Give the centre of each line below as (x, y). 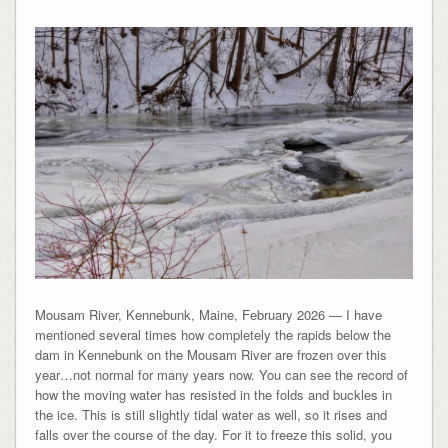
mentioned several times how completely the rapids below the (212, 334)
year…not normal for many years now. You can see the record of (221, 374)
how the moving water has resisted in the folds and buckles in (213, 394)
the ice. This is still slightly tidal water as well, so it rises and (210, 414)
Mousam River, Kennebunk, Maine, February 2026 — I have (208, 314)
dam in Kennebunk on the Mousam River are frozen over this (210, 354)
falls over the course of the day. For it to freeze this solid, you (213, 434)
